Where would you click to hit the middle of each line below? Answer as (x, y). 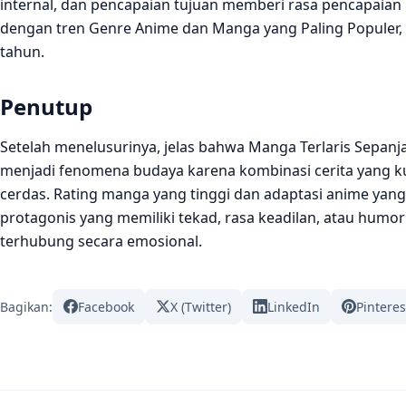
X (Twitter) (201, 306)
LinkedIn (294, 306)
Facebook (106, 306)
